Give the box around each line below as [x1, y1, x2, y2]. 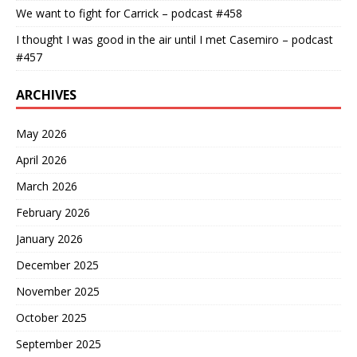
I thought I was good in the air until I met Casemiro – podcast [16, 31, 333, 47]
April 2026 [16, 151, 67, 167]
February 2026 [16, 204, 90, 220]
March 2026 [16, 178, 77, 194]
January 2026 [16, 230, 83, 246]
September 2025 [16, 335, 101, 351]
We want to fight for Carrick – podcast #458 [16, 5, 242, 21]
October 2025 [16, 309, 87, 325]
